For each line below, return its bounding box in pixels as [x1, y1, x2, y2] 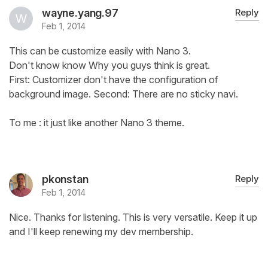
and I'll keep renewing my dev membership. [9, 226, 193, 238]
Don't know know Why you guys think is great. [9, 59, 210, 72]
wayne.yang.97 [42, 7, 118, 20]
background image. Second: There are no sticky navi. [9, 88, 238, 100]
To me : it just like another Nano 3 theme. [9, 117, 184, 129]
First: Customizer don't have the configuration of [9, 74, 218, 86]
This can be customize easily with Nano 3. [9, 45, 191, 57]
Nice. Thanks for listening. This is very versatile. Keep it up [9, 211, 257, 224]
